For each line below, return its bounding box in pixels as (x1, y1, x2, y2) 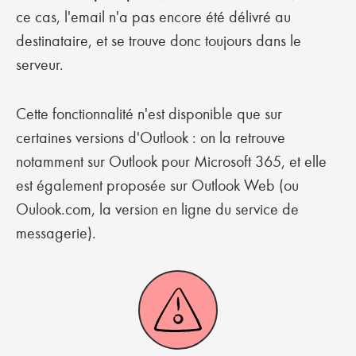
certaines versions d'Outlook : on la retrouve (16, 128, 285, 147)
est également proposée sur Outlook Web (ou (16, 176, 299, 195)
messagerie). (16, 223, 96, 242)
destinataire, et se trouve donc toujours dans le (16, 31, 301, 50)
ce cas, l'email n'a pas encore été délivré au (16, 7, 291, 26)
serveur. (16, 55, 68, 74)
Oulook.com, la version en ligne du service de (16, 199, 299, 219)
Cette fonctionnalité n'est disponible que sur (16, 104, 282, 123)
